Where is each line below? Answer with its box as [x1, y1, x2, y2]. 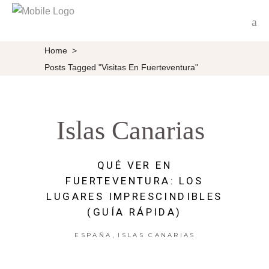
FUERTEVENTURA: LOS [65, 175, 204, 187]
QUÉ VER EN [97, 159, 172, 171]
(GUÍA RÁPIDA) [87, 206, 182, 218]
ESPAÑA [74, 231, 112, 239]
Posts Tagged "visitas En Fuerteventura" [44, 62, 198, 72]
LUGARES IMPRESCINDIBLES [46, 190, 223, 202]
